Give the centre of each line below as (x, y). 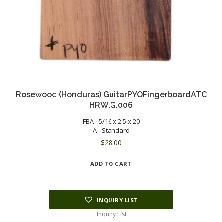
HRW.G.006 (111, 105)
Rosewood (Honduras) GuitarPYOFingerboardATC (111, 94)
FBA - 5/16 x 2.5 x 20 (111, 121)
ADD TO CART (111, 163)
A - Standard (111, 130)
